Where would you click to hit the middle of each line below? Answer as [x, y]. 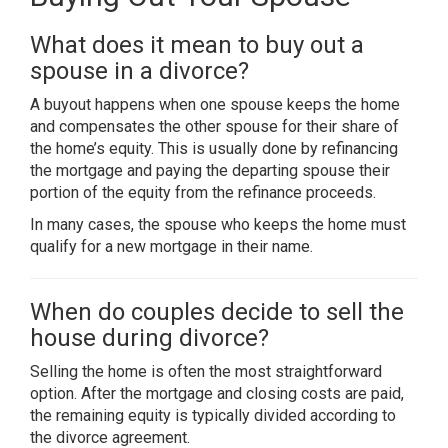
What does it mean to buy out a [197, 45]
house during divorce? [149, 338]
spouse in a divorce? [139, 71]
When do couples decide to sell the [217, 312]
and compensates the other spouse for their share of [214, 126]
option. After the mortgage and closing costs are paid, [217, 393]
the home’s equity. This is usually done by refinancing [214, 148]
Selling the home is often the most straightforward [206, 371]
